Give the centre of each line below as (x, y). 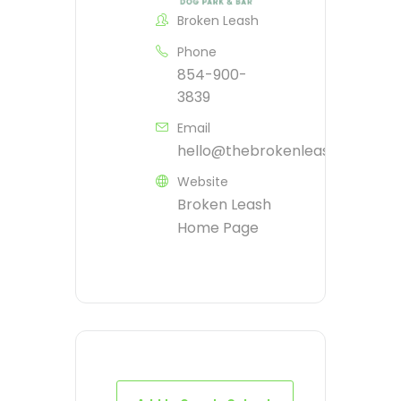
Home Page (218, 228)
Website (203, 182)
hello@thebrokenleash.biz (269, 151)
